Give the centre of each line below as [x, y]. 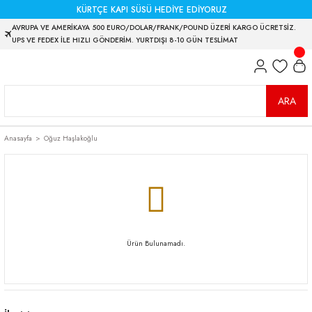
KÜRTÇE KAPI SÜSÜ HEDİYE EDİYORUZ [152, 9]
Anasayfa [18, 138]
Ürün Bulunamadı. [156, 243]
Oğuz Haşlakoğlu [71, 138]
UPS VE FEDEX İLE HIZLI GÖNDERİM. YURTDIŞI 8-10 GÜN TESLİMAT [125, 40]
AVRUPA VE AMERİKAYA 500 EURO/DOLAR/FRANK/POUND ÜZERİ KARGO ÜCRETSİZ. [154, 28]
